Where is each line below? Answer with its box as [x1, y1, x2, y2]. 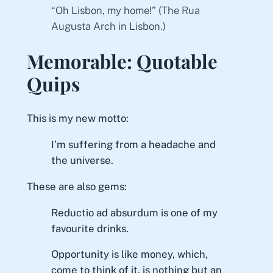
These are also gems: [26, 180, 127, 193]
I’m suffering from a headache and [51, 138, 216, 151]
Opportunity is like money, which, [51, 248, 208, 261]
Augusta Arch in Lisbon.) [51, 19, 166, 32]
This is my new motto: [26, 112, 129, 125]
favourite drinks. [51, 222, 129, 235]
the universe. [51, 154, 113, 167]
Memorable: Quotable [26, 48, 218, 74]
